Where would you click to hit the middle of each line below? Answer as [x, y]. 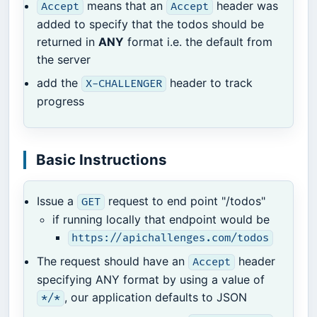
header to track [209, 82]
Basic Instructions [101, 160]
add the [59, 82]
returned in [68, 41]
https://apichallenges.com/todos [171, 238]
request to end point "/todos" [185, 201]
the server [64, 59]
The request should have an [113, 261]
